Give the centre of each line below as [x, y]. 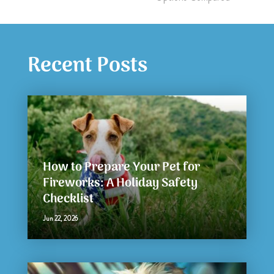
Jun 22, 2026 [60, 218]
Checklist [68, 199]
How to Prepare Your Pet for [121, 167]
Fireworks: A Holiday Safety [120, 183]
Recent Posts [87, 66]
